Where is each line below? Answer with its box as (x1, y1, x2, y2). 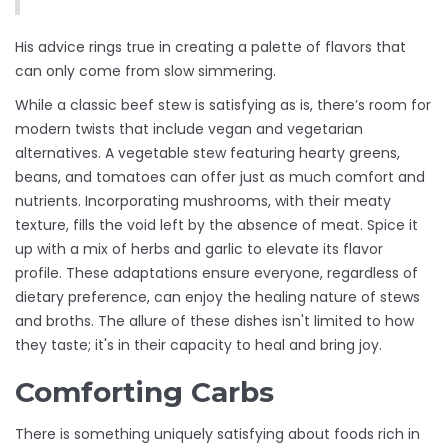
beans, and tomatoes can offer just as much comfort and (15, 167, 425, 188)
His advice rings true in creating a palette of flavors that (15, 37, 406, 58)
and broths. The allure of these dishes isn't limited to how (15, 311, 414, 332)
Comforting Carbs (15, 375, 274, 410)
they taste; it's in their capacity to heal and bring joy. (15, 335, 382, 356)
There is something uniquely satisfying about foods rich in (15, 424, 420, 445)
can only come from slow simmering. (15, 61, 276, 82)
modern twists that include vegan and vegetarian (15, 119, 363, 140)
